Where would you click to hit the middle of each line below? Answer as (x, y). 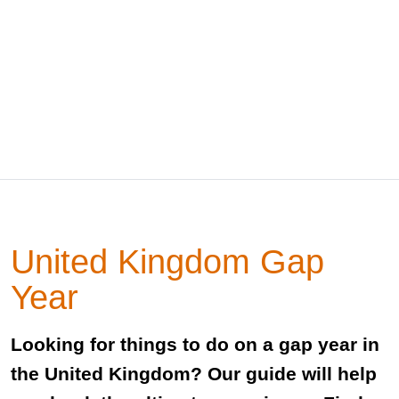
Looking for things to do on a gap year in (195, 344)
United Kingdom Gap (167, 261)
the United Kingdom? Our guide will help (194, 374)
